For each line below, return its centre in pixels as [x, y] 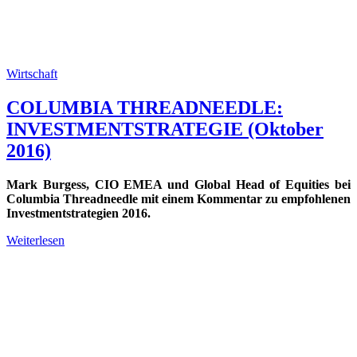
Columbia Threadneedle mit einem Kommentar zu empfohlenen [178, 198]
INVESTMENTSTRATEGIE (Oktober [165, 129]
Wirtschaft [32, 74]
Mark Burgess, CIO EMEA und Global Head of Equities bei [178, 184]
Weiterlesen [35, 240]
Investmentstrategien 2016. [78, 213]
